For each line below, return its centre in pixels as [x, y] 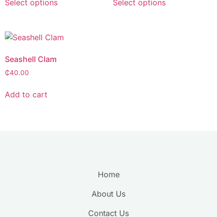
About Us [108, 194]
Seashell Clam [31, 59]
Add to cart [26, 94]
